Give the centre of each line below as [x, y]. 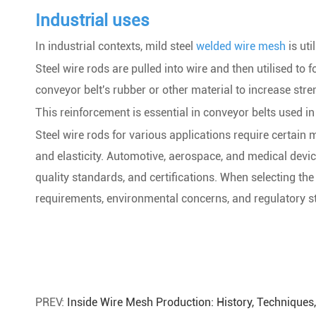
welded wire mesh [241, 46]
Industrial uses [92, 20]
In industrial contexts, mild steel [116, 46]
